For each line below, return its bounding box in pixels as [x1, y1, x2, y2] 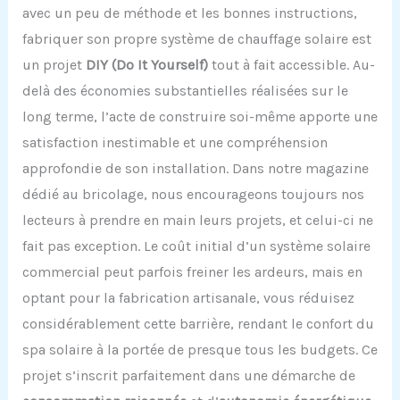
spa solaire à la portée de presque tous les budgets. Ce [21, 341, 378, 359]
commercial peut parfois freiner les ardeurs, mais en [21, 263, 362, 281]
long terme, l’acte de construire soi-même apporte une [21, 108, 378, 126]
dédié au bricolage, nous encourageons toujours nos [21, 186, 364, 204]
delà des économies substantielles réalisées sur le [21, 82, 348, 100]
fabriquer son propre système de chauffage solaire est [21, 30, 371, 48]
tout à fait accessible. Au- [207, 56, 375, 74]
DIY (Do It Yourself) [85, 56, 208, 74]
